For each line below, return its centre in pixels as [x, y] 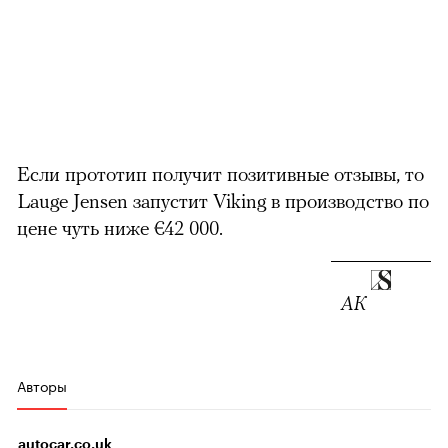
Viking [239, 200]
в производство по [347, 200]
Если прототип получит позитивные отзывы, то [220, 173]
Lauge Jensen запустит [115, 200]
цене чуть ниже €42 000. [122, 227]
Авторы [42, 385]
